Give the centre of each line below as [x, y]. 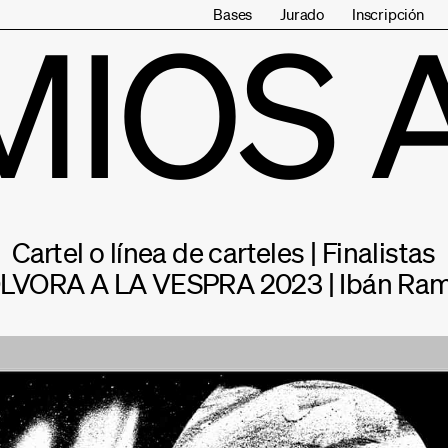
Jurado [302, 14]
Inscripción [387, 14]
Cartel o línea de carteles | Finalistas [224, 252]
